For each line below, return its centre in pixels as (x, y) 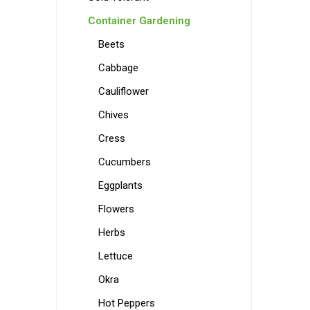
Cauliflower (123, 91)
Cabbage (118, 68)
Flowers (116, 209)
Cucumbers (124, 162)
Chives (113, 115)
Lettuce (115, 256)
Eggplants (120, 185)
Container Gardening (139, 21)
